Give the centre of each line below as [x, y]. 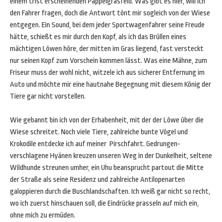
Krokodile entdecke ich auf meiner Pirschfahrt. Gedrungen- [95, 144]
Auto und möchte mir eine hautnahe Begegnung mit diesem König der [111, 84]
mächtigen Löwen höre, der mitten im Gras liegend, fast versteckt [107, 49]
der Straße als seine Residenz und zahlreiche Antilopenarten [97, 180]
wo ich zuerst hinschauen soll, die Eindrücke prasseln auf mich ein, [104, 203]
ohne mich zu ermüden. [43, 215]
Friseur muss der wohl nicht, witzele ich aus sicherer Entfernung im [107, 73]
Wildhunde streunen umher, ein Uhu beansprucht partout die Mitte [107, 168]
